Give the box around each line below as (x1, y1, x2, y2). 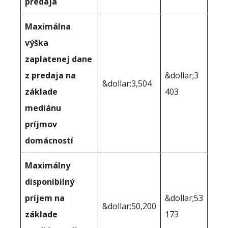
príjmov (25, 118, 57, 130)
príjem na (25, 192, 65, 204)
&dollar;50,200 (102, 200, 156, 212)
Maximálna (25, 20, 71, 32)
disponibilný (25, 176, 74, 187)
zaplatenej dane (25, 53, 92, 65)
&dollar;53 (165, 192, 203, 204)
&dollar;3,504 (102, 77, 152, 89)
